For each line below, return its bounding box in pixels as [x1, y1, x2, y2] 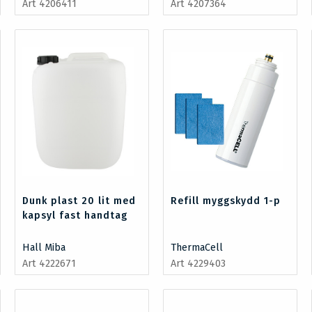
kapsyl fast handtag [22, 209, 127, 221]
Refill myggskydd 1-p [171, 194, 281, 207]
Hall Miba [22, 241, 65, 253]
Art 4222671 [22, 257, 76, 270]
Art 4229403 [171, 257, 226, 270]
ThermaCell [171, 241, 223, 253]
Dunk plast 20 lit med [22, 194, 136, 207]
